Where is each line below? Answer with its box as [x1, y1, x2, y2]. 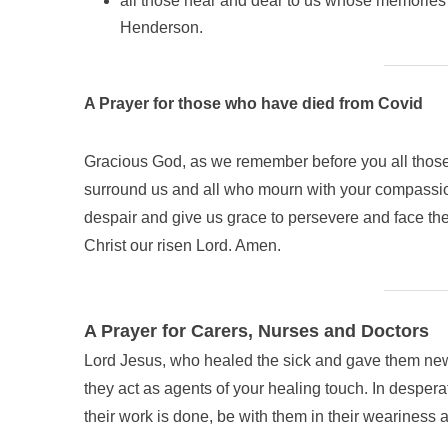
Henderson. [120, 19, 203, 36]
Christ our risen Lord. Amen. [84, 237, 281, 254]
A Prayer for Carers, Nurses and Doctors [84, 321, 429, 341]
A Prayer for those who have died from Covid [84, 95, 423, 112]
